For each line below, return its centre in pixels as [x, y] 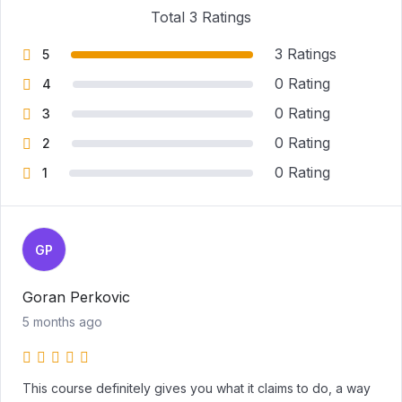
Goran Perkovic [76, 297]
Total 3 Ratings [201, 17]
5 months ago [62, 322]
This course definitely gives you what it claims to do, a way [197, 388]
